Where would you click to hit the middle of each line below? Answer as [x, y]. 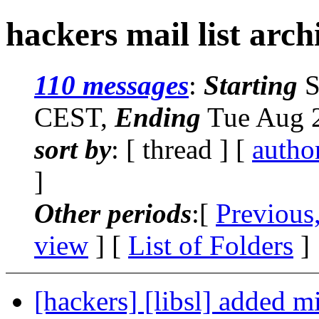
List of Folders [211, 245]
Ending [158, 117]
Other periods [113, 213]
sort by [73, 149]
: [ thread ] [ [182, 149]
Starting [251, 85]
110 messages [111, 85]
